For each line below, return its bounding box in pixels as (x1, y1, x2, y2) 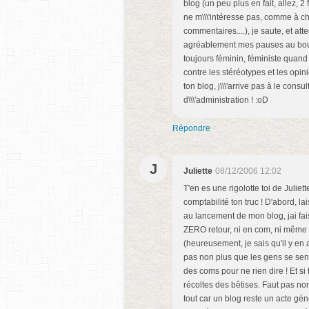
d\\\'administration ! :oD (183, 95, 268, 105)
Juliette (183, 166, 212, 176)
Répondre (172, 123, 210, 133)
